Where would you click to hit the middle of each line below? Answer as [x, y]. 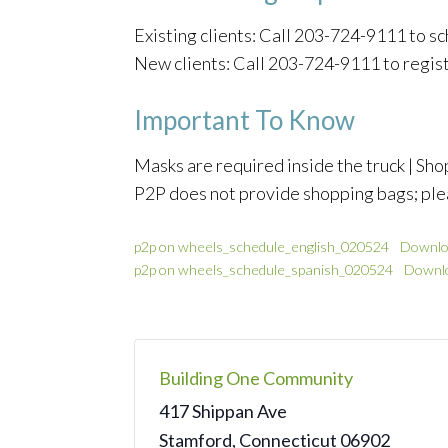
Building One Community [256, 377]
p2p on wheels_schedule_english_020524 [261, 246]
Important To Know [244, 119]
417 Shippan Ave [223, 410]
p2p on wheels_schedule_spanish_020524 [263, 269]
